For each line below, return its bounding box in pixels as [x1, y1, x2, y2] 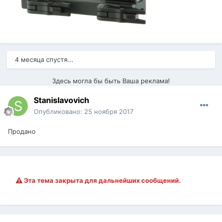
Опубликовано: [34, 108, 84, 116]
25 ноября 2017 [84, 108, 133, 116]
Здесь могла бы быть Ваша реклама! [52, 77, 170, 85]
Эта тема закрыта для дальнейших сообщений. [22, 176, 181, 185]
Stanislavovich [34, 95, 89, 106]
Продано [8, 127, 36, 136]
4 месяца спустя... [15, 55, 73, 64]
